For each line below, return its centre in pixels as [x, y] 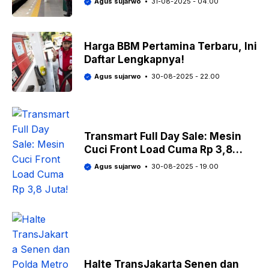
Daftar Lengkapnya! [134, 59]
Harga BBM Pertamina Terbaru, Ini [171, 46]
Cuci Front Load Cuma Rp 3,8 [158, 150]
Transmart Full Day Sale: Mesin [163, 136]
